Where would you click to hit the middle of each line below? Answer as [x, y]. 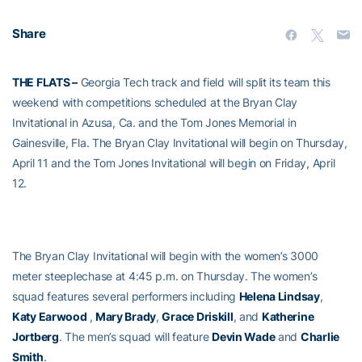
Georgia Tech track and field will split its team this [204, 82]
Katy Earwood [50, 316]
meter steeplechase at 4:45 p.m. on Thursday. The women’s [165, 276]
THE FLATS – [45, 82]
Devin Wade [244, 337]
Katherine [288, 316]
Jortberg [36, 337]
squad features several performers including [126, 296]
